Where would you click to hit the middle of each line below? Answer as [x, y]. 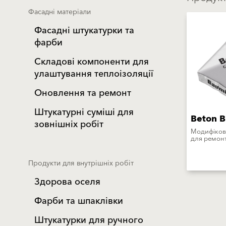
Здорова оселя [67, 182]
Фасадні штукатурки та [84, 31]
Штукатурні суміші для [84, 112]
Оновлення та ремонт [83, 93]
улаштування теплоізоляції [94, 74]
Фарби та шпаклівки [79, 201]
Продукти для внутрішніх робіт [81, 163]
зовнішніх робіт [69, 124]
